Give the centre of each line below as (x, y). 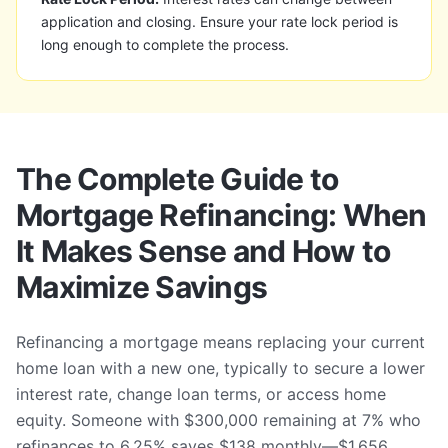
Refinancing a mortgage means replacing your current (220, 342)
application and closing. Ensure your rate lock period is (219, 21)
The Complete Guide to (177, 179)
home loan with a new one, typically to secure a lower (220, 368)
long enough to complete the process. (165, 44)
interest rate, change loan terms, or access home (201, 394)
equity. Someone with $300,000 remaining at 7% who (218, 420)
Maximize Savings (141, 287)
